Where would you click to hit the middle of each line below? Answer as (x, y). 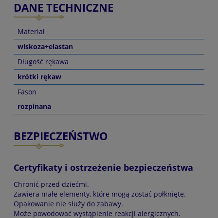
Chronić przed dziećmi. (51, 184)
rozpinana (34, 106)
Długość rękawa (43, 61)
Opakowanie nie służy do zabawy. (68, 204)
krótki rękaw (39, 76)
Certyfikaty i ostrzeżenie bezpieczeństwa (103, 167)
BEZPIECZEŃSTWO (61, 136)
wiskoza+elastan (45, 46)
